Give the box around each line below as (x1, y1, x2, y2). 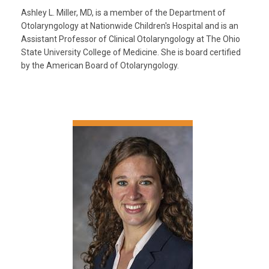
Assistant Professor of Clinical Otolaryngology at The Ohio (21, 34, 240, 44)
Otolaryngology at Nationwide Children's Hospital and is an (21, 20, 238, 31)
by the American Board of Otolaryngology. (21, 60, 183, 70)
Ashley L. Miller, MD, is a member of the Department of (21, 7, 226, 17)
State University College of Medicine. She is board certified (21, 47, 241, 57)
